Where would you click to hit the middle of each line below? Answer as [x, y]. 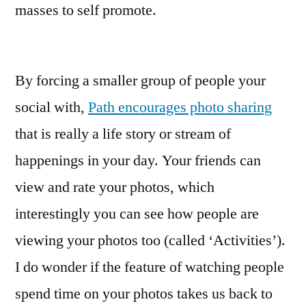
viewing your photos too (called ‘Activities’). [150, 240]
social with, [52, 107]
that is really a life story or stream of [123, 134]
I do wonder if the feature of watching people [150, 267]
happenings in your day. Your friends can [138, 161]
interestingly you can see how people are [137, 214]
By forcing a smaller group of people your [140, 81]
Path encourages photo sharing [180, 107]
